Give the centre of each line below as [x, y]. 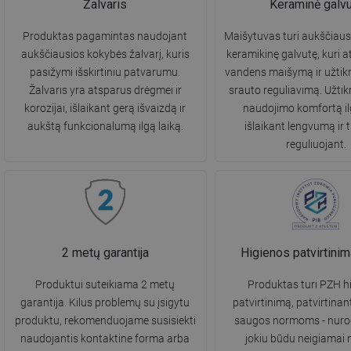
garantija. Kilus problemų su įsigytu [105, 303]
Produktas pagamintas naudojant [105, 36]
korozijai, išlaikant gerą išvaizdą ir [105, 109]
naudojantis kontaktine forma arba [105, 339]
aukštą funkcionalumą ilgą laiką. [105, 127]
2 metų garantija [105, 253]
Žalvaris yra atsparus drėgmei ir [105, 90]
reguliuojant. [316, 145]
